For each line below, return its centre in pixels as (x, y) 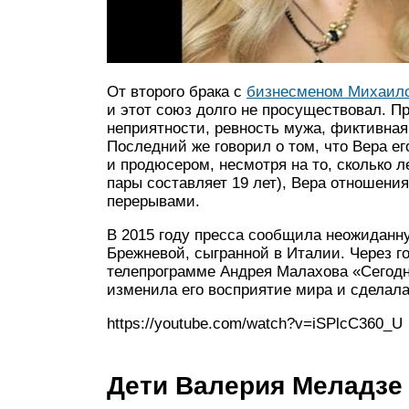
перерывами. (153, 201)
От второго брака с (177, 91)
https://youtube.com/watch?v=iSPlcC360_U (255, 323)
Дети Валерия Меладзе (255, 385)
